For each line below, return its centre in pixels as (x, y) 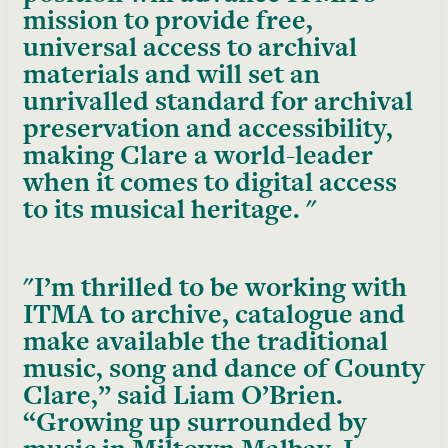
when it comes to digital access (210, 181)
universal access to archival (190, 46)
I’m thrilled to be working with (220, 286)
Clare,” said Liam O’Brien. (183, 394)
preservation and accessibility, (208, 127)
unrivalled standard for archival (218, 100)
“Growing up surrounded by (195, 421)
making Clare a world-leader (198, 154)
